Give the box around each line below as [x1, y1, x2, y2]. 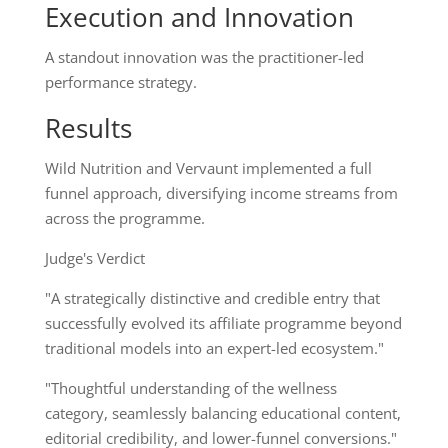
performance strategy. [44, 72, 197, 93]
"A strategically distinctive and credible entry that [44, 288, 380, 309]
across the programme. [44, 208, 205, 229]
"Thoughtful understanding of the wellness [44, 378, 337, 399]
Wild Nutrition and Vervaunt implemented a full [44, 158, 372, 179]
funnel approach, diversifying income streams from [44, 183, 398, 204]
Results [44, 110, 132, 147]
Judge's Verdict [44, 248, 145, 269]
